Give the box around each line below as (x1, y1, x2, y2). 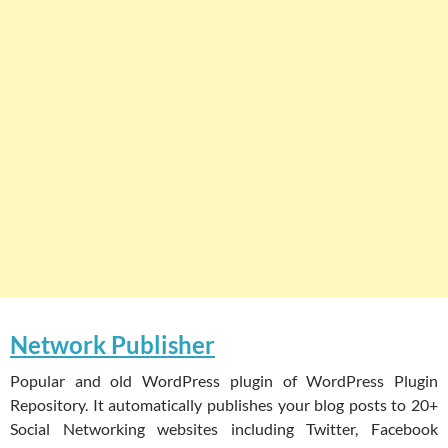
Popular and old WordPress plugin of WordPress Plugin (10, 371, 438, 391)
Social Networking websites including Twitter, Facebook (10, 419, 438, 439)
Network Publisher (10, 330, 215, 360)
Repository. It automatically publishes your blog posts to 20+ (10, 395, 438, 415)
